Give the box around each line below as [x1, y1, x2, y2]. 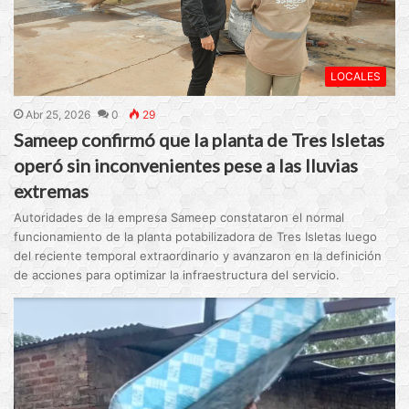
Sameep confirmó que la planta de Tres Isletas [14, 128, 385, 151]
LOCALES [330, 68, 381, 83]
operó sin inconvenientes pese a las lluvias [14, 153, 359, 176]
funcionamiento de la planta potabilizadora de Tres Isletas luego [14, 228, 378, 244]
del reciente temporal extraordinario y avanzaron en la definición [14, 247, 383, 263]
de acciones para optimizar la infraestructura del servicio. [14, 267, 341, 282]
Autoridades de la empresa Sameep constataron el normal [14, 209, 345, 225]
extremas [14, 179, 89, 202]
